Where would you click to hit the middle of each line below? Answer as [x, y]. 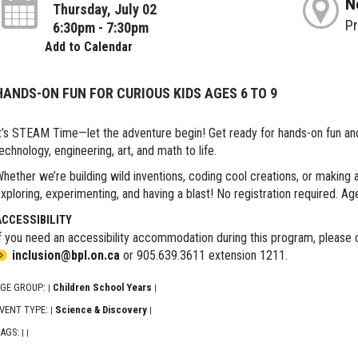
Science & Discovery [101, 310]
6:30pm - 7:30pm [100, 28]
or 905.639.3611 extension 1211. [203, 256]
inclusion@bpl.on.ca [66, 256]
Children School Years [102, 288]
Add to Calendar [88, 47]
